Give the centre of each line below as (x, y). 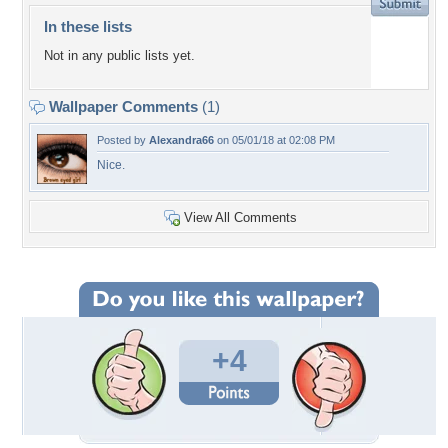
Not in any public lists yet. (119, 56)
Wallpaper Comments (123, 106)
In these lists (88, 26)
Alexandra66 (181, 140)
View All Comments (240, 217)
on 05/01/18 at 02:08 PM (274, 140)
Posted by (123, 140)
